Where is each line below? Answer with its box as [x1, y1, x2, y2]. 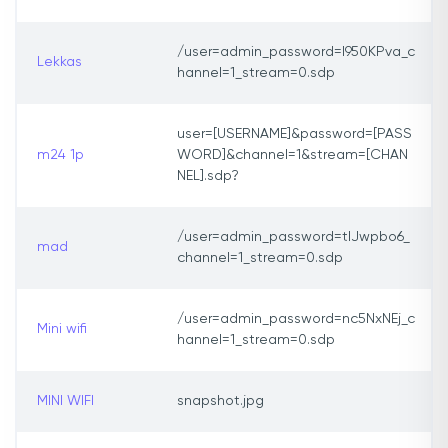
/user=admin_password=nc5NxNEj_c [177, 312, 415, 327]
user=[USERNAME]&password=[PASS [177, 127, 412, 142]
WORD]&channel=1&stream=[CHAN [177, 148, 408, 163]
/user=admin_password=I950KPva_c [177, 45, 415, 60]
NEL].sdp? [177, 169, 239, 184]
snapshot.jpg [177, 394, 264, 409]
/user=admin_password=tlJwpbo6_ [177, 230, 410, 245]
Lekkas [37, 55, 82, 70]
